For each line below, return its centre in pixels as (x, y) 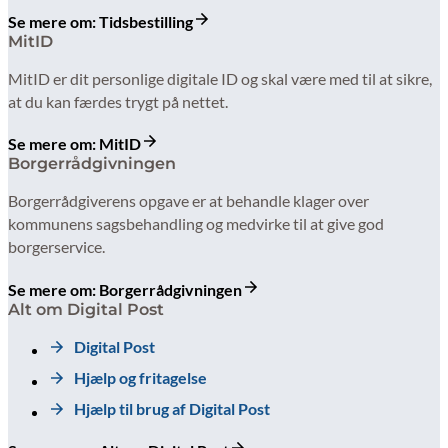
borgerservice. (56, 247)
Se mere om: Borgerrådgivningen (125, 289)
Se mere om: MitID (74, 144)
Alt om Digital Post (86, 309)
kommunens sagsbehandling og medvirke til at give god (196, 224)
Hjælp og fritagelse (140, 377)
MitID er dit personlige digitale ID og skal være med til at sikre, (220, 78)
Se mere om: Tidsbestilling (100, 21)
